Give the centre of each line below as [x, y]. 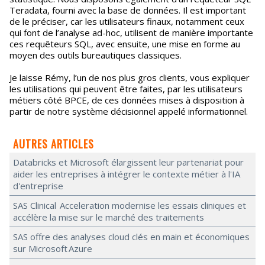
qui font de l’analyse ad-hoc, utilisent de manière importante [131, 33]
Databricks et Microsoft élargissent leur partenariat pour [128, 162]
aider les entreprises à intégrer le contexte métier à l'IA [127, 174]
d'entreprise [38, 186]
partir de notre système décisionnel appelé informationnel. [129, 111]
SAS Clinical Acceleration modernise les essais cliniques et [130, 205]
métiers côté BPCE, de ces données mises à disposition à [127, 100]
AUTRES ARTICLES [54, 144]
